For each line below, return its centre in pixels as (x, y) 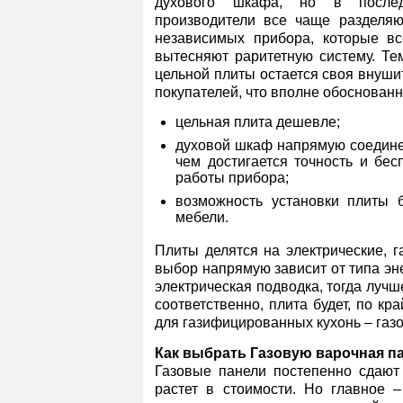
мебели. (202, 217)
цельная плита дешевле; (258, 122)
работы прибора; (232, 178)
